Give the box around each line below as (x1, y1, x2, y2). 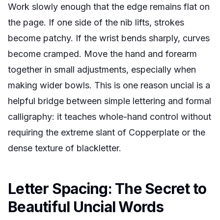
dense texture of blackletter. (8, 143, 121, 153)
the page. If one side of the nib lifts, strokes (8, 17, 184, 27)
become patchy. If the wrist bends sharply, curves (8, 33, 210, 43)
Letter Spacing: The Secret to (8, 180, 207, 197)
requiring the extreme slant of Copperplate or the (8, 127, 205, 137)
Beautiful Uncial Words (8, 198, 164, 216)
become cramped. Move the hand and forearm (8, 49, 197, 59)
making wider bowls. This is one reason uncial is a (8, 80, 210, 90)
